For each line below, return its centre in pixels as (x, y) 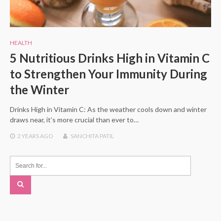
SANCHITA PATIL (92, 136)
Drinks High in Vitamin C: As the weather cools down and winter (108, 110)
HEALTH (21, 43)
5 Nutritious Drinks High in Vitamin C (110, 58)
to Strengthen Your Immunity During (109, 74)
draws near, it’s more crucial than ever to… (74, 120)
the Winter (39, 90)
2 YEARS (28, 136)
